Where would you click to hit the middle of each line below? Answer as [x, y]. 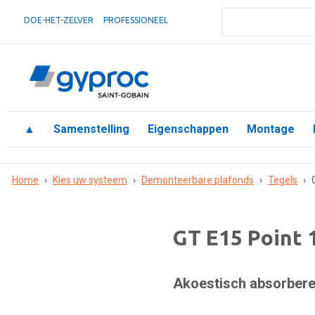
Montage [271, 129]
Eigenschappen [188, 129]
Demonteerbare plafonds [198, 180]
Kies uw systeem [90, 180]
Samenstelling [91, 129]
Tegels [283, 180]
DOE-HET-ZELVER [59, 20]
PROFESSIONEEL [136, 20]
